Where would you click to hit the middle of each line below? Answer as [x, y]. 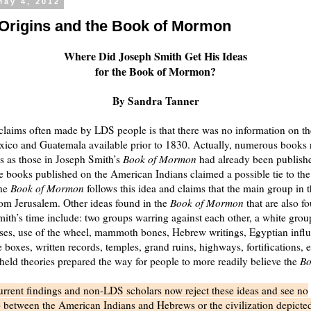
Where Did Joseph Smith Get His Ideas [155, 56]
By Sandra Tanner [155, 100]
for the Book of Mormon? [155, 71]
